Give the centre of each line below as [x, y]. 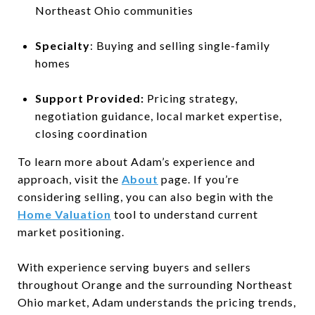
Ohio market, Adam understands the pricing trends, [157, 302]
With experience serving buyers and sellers [134, 266]
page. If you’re [200, 179]
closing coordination [91, 133]
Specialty [62, 45]
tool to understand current [186, 214]
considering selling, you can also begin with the [146, 196]
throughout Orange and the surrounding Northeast [155, 284]
